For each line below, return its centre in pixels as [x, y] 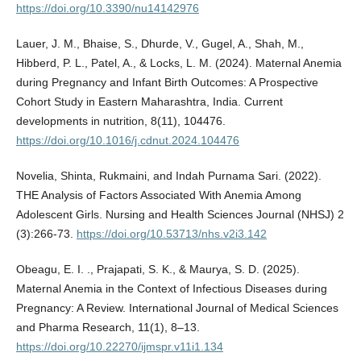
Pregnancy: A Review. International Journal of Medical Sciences [177, 308]
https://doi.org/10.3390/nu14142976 [107, 8]
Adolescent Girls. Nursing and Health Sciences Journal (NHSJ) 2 [180, 215]
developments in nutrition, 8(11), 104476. [120, 121]
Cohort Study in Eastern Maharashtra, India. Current [149, 102]
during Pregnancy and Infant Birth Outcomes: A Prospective [167, 83]
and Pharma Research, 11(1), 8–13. [108, 328]
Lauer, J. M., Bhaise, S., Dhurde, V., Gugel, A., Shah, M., [160, 44]
